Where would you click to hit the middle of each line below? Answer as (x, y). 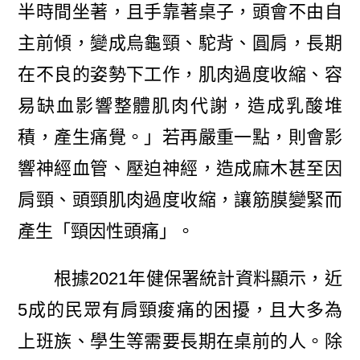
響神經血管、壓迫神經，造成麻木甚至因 (180, 169)
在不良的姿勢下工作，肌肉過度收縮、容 (180, 75)
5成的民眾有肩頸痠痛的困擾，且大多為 (180, 310)
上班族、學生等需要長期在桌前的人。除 (180, 342)
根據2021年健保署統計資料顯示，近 (180, 279)
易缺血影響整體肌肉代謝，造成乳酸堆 (180, 106)
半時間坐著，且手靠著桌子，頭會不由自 (180, 12)
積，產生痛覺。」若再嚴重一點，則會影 (180, 137)
